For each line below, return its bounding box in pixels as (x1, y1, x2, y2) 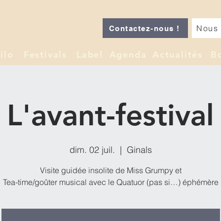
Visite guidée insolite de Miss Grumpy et (39, 165, 182, 175)
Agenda (109, 48, 147, 60)
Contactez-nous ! (109, 24, 180, 33)
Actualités (152, 48, 203, 60)
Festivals (23, 48, 68, 60)
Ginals (126, 144, 152, 155)
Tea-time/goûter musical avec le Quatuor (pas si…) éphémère (2, 177, 219, 187)
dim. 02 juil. (69, 144, 115, 155)
